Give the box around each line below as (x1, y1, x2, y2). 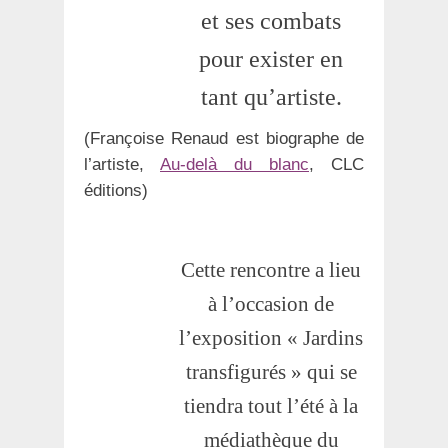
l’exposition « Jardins (179, 325, 364, 350)
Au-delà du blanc (160, 154, 309, 174)
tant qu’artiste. (200, 83, 342, 110)
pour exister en (199, 45, 344, 72)
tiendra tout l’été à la (184, 393, 359, 418)
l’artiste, (84, 154, 160, 174)
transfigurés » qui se (185, 359, 357, 384)
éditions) (84, 180, 148, 200)
